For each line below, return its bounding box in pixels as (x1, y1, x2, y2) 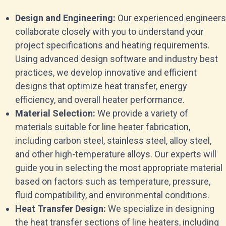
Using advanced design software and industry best (15, 53, 218, 64)
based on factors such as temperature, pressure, (15, 176, 210, 187)
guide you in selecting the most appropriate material (15, 162, 222, 173)
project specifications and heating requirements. (15, 40, 210, 50)
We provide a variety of (95, 108, 188, 119)
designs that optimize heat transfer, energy (15, 81, 187, 91)
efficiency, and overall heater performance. (15, 94, 185, 105)
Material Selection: (15, 108, 95, 119)
